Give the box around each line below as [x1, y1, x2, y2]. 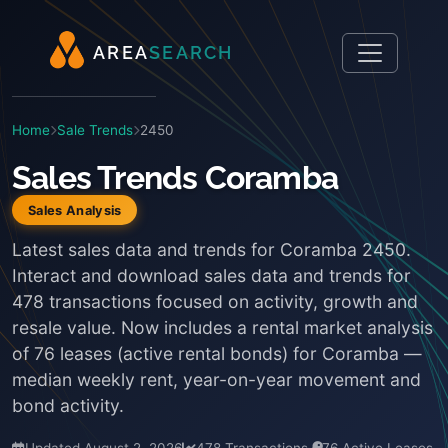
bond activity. [12, 395, 124, 416]
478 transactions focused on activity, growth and [12, 291, 418, 312]
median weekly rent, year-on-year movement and [12, 369, 421, 390]
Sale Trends [57, 122, 133, 138]
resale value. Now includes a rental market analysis [12, 317, 433, 338]
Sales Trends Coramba [12, 159, 338, 196]
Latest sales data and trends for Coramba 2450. [12, 239, 411, 260]
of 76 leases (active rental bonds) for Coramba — [12, 343, 422, 364]
